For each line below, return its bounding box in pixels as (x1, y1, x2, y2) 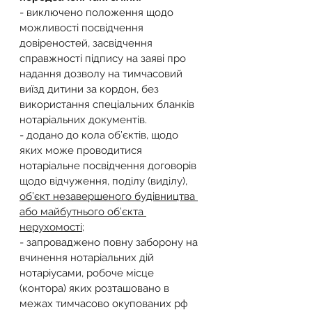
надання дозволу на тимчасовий (19, 68, 185, 80)
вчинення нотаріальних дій (19, 251, 157, 264)
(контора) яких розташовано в (19, 282, 172, 295)
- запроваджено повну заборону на (19, 236, 201, 249)
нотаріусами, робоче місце (19, 267, 157, 279)
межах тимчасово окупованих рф (19, 297, 190, 310)
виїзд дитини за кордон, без (19, 83, 162, 95)
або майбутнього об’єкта (19, 205, 146, 218)
